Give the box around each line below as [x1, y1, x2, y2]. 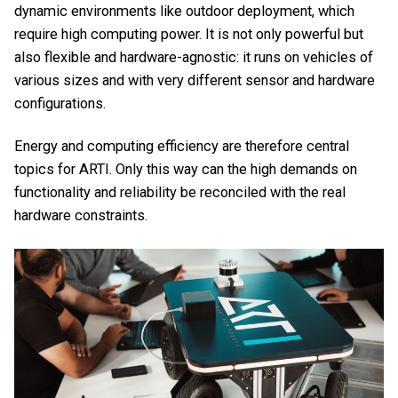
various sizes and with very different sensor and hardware [14, 71, 375, 89]
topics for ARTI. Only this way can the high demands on [14, 160, 357, 178]
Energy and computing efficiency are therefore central [14, 137, 349, 155]
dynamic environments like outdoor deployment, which [14, 2, 354, 20]
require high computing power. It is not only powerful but [14, 25, 363, 43]
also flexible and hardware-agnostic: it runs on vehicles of [14, 48, 373, 66]
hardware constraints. [14, 206, 147, 224]
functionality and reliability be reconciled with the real [14, 183, 346, 201]
